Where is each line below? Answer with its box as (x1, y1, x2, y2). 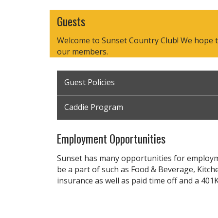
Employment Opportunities (57, 129, 165, 147)
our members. (57, 46, 108, 57)
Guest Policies (64, 77, 115, 88)
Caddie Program (64, 102, 123, 112)
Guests (57, 12, 85, 30)
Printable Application (70, 204, 146, 215)
